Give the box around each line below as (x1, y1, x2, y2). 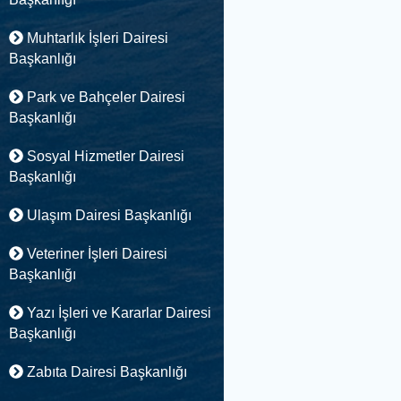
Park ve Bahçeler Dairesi (22, 90, 185, 105)
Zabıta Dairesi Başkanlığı (22, 364, 187, 380)
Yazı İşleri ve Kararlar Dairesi (22, 305, 211, 320)
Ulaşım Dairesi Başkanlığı (22, 208, 192, 223)
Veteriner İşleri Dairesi (22, 246, 167, 261)
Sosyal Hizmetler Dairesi (22, 149, 184, 164)
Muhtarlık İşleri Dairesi (22, 30, 168, 46)
